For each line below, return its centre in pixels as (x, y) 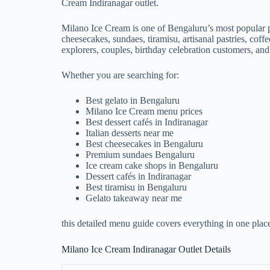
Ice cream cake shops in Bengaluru (152, 165)
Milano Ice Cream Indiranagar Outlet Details (146, 249)
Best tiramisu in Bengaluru (136, 187)
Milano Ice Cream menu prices (144, 111)
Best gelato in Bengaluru (133, 100)
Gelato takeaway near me (134, 198)
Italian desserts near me (130, 133)
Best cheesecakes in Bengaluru (144, 143)
